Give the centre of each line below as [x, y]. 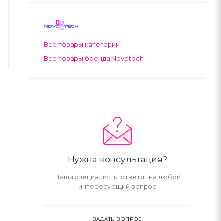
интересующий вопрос [117, 186]
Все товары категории [82, 44]
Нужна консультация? [117, 159]
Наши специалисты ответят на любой [117, 176]
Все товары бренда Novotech [94, 58]
